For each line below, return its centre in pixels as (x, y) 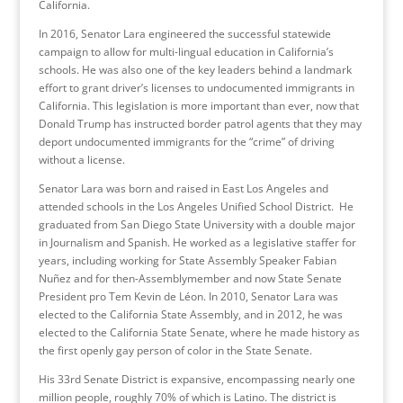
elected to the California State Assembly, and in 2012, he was (190, 314)
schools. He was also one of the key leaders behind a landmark (195, 69)
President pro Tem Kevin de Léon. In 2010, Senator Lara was (188, 296)
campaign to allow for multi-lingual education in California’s (186, 51)
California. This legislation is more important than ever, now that (198, 105)
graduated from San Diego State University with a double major (197, 224)
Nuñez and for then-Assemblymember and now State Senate (190, 278)
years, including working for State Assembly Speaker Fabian (187, 260)
